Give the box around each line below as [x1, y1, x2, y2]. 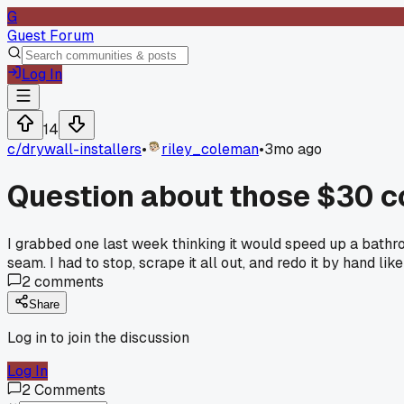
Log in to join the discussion [7, 327, 189, 347]
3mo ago [264, 140, 322, 159]
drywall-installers [22, 140, 142, 159]
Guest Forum [7, 26, 94, 45]
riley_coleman [161, 140, 259, 159]
